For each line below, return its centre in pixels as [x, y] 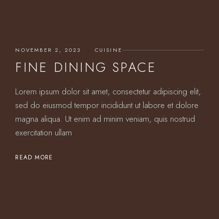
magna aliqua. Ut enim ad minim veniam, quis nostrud [105, 119]
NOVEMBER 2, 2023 [48, 50]
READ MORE [34, 157]
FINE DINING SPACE [86, 67]
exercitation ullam [44, 132]
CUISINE [108, 50]
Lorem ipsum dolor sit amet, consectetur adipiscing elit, [108, 91]
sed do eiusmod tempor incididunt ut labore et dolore [107, 105]
